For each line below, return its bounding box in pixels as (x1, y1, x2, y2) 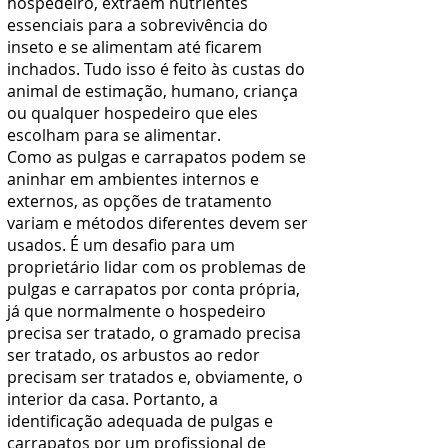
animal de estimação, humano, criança (7, 80, 298, 102)
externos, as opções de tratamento (7, 190, 272, 212)
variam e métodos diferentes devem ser (7, 212, 308, 234)
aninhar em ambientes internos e (7, 168, 259, 190)
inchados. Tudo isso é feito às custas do (7, 58, 305, 80)
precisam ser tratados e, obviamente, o (7, 366, 303, 388)
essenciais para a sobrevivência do (7, 14, 268, 36)
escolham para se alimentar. (7, 124, 221, 146)
